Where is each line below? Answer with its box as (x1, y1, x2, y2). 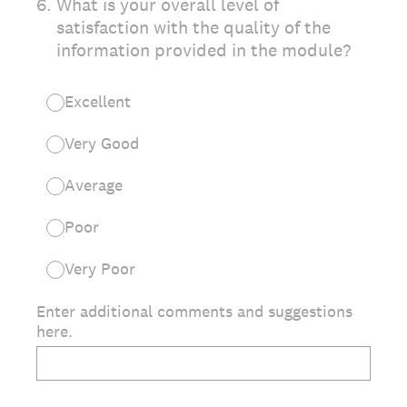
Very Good (65, 133, 139, 154)
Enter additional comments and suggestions (36, 301, 352, 322)
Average (65, 174, 123, 195)
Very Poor (65, 258, 135, 279)
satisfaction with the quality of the (56, 15, 331, 39)
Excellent (65, 91, 131, 112)
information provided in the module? (56, 38, 351, 62)
